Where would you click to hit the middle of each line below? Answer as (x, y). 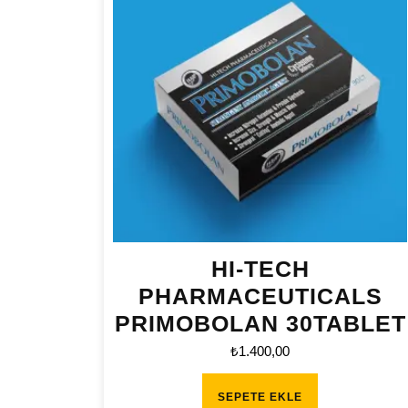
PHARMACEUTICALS (260, 296)
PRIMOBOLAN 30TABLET (260, 324)
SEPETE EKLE (260, 397)
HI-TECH (260, 269)
